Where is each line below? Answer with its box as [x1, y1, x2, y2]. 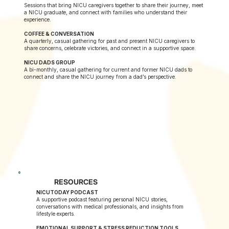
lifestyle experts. [36, 210, 76, 217]
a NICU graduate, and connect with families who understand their [24, 9, 188, 16]
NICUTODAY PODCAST [36, 189, 99, 195]
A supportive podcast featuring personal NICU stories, [36, 196, 168, 202]
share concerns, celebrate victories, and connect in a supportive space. [24, 45, 196, 52]
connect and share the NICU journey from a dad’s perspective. [24, 74, 177, 80]
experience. [24, 16, 52, 23]
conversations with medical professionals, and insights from [36, 203, 184, 210]
